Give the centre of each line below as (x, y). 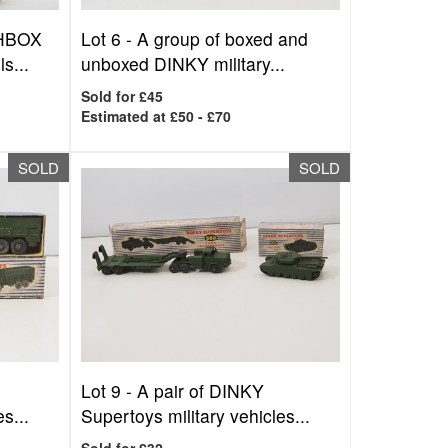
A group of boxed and (223, 38)
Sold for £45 (122, 96)
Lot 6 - (109, 38)
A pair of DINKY (201, 390)
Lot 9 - (109, 390)
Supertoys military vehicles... (196, 415)
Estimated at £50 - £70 (156, 116)
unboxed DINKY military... (183, 63)
